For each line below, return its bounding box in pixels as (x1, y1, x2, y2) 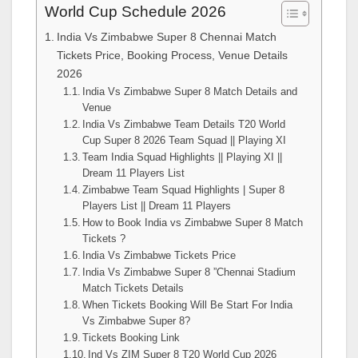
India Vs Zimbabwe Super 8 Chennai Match (56, 30, 276, 43)
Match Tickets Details (82, 282, 185, 294)
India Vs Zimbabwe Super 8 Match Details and (82, 86, 298, 97)
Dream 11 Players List (82, 167, 185, 179)
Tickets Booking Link (82, 332, 181, 344)
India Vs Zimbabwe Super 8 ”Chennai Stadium (82, 266, 296, 278)
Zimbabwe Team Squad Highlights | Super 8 (82, 184, 285, 196)
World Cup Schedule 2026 (45, 3, 226, 21)
